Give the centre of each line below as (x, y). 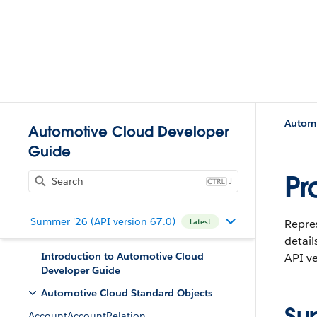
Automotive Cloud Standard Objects (127, 293)
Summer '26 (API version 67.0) (103, 221)
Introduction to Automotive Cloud (122, 256)
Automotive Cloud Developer (128, 132)
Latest (200, 221)
